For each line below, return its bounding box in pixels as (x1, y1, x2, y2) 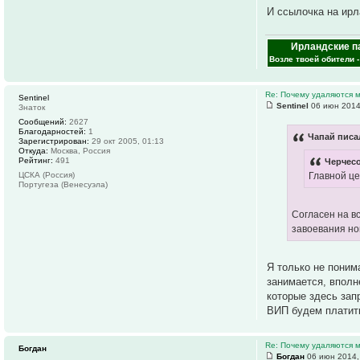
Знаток (18, 103, 45, 112)
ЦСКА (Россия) (18, 170, 75, 180)
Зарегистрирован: (18, 137, 89, 146)
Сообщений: (18, 117, 67, 127)
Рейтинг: (18, 156, 53, 166)
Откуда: (18, 146, 48, 156)
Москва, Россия (48, 146, 110, 156)
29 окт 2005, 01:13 (89, 137, 164, 146)
